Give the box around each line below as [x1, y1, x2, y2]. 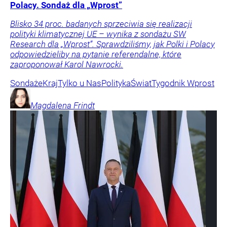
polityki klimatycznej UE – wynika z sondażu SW [10, 29, 186, 40]
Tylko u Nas [58, 78, 101, 89]
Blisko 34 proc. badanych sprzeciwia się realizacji [10, 19, 192, 29]
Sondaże [10, 78, 43, 89]
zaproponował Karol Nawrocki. [10, 59, 123, 70]
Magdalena [30, 100, 71, 111]
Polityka [101, 78, 131, 89]
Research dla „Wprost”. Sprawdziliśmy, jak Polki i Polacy [10, 39, 215, 50]
